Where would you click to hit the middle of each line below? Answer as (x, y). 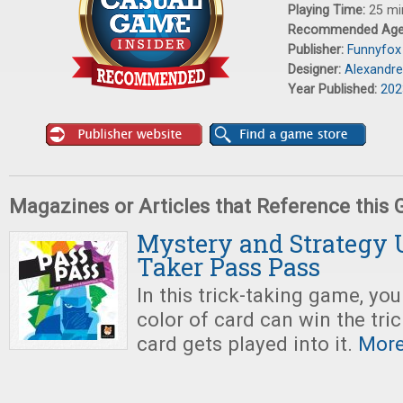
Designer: (316, 70)
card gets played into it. (245, 344)
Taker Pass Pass (228, 267)
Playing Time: (328, 10)
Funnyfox (374, 50)
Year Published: (334, 90)
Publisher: (318, 50)
